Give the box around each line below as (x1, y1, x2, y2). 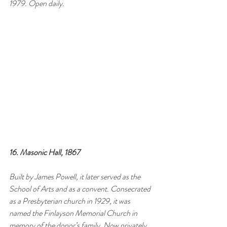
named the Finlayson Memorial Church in (9, 207, 139, 219)
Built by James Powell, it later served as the (9, 170, 142, 182)
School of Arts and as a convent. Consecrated (9, 182, 152, 195)
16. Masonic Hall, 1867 (9, 146, 80, 158)
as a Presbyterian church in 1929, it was (9, 195, 132, 207)
